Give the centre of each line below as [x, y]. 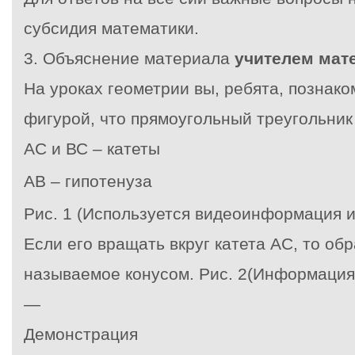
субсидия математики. [111, 28]
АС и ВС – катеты [92, 149]
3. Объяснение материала [129, 58]
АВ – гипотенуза [88, 181]
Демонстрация [81, 334]
